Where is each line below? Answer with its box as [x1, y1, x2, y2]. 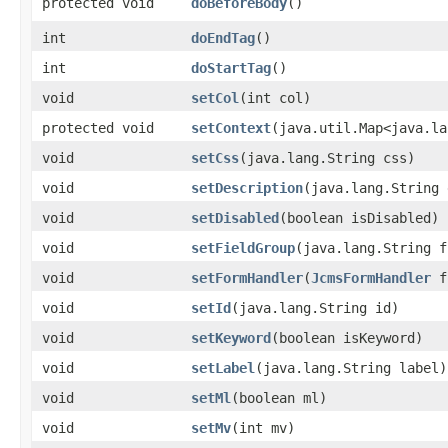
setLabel [191, 359, 255, 376]
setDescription [191, 179, 303, 196]
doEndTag [191, 29, 255, 46]
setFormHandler [191, 269, 303, 286]
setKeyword [191, 329, 271, 346]
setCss [191, 149, 239, 166]
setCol [191, 89, 239, 106]
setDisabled [191, 209, 279, 226]
